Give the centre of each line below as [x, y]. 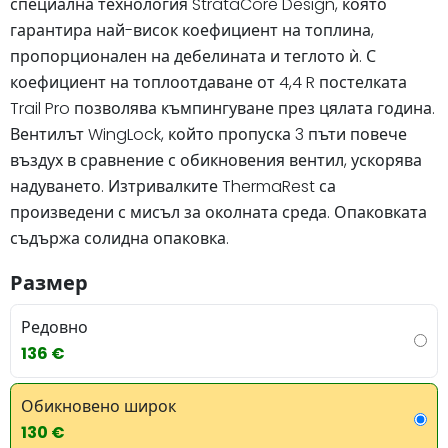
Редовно [54, 327]
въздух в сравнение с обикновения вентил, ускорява [216, 160]
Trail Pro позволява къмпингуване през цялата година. [222, 108]
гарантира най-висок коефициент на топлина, [192, 30]
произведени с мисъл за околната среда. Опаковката [218, 212]
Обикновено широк [98, 406]
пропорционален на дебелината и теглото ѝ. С [193, 56]
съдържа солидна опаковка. [119, 238]
